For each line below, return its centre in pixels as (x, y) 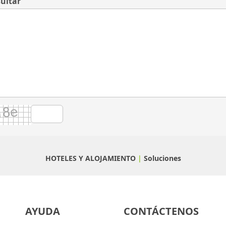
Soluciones (162, 158)
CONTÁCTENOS (161, 211)
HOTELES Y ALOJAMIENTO (90, 158)
